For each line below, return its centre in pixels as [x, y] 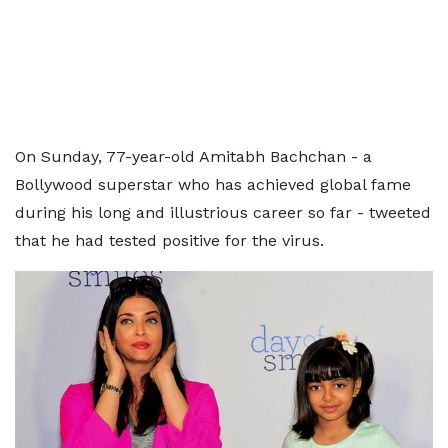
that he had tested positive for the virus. [169, 240]
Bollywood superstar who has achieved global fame [213, 184]
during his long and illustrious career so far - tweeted [223, 212]
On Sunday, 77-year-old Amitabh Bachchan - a [193, 156]
